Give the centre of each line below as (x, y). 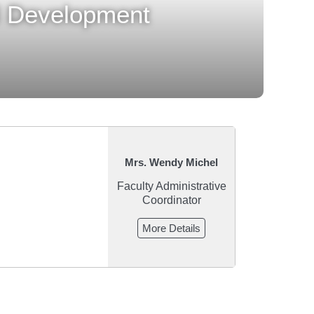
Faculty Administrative (171, 186)
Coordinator (171, 200)
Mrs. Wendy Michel (171, 162)
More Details (171, 228)
